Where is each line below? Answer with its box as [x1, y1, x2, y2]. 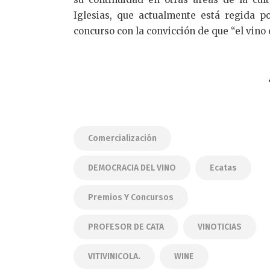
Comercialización [88, 133, 157, 144]
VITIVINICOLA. [88, 251, 140, 262]
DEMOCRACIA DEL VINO [88, 163, 176, 174]
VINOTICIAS [198, 222, 242, 233]
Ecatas [210, 163, 237, 174]
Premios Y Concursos [88, 192, 174, 203]
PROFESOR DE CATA [88, 222, 164, 233]
